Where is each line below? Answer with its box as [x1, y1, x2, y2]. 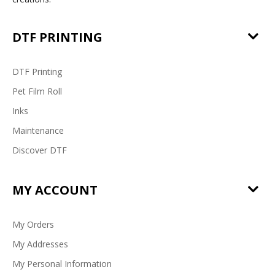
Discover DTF [12, 144, 67, 156]
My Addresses [12, 238, 68, 250]
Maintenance [12, 124, 64, 136]
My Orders [12, 218, 54, 230]
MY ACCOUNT [12, 181, 98, 198]
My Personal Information [12, 257, 112, 269]
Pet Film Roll [12, 85, 62, 97]
